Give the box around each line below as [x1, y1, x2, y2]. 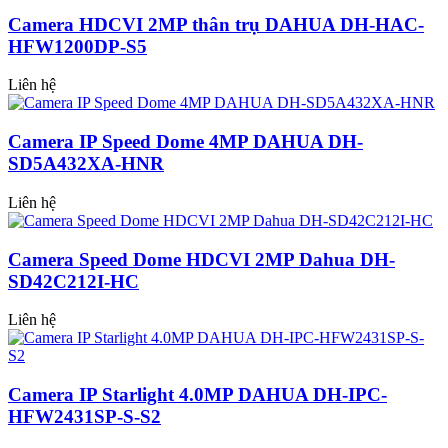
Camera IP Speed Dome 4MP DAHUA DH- [8, 131, 363, 153]
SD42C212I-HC [8, 270, 139, 292]
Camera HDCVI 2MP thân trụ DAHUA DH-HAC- [8, 13, 424, 35]
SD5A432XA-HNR [8, 153, 164, 175]
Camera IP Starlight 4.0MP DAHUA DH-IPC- [8, 384, 387, 406]
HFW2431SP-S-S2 [8, 406, 161, 428]
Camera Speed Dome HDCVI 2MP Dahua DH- [8, 248, 395, 270]
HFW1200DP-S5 [8, 35, 147, 57]
